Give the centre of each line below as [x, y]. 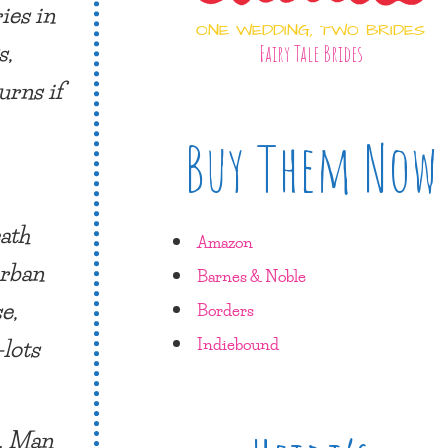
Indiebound [238, 343]
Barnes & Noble [251, 275]
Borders [225, 309]
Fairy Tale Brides [310, 52]
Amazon [225, 241]
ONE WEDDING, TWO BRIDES [310, 30]
